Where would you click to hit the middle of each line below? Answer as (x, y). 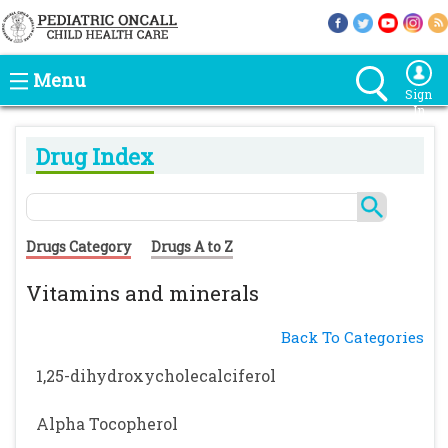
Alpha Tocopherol (107, 423)
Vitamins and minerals (142, 293)
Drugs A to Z (192, 246)
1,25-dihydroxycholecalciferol (156, 375)
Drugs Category (78, 246)
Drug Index (95, 156)
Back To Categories (352, 337)
